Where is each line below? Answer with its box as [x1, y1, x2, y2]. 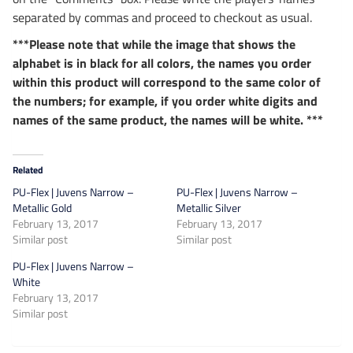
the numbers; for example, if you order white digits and [13, 91, 318, 111]
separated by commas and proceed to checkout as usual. [13, 8, 312, 28]
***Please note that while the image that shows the [13, 35, 295, 54]
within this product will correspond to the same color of [13, 72, 321, 92]
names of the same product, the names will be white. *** [13, 110, 323, 130]
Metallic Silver [176, 199, 241, 217]
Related [13, 162, 43, 178]
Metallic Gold [13, 199, 72, 217]
